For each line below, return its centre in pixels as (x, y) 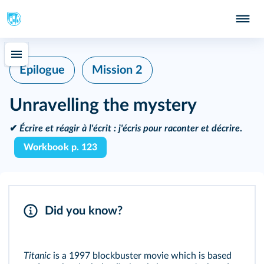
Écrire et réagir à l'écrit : (68, 128)
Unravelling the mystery (103, 105)
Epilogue (42, 70)
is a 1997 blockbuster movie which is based (142, 256)
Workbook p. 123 (61, 147)
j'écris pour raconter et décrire (178, 128)
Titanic (38, 256)
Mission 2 (117, 70)
